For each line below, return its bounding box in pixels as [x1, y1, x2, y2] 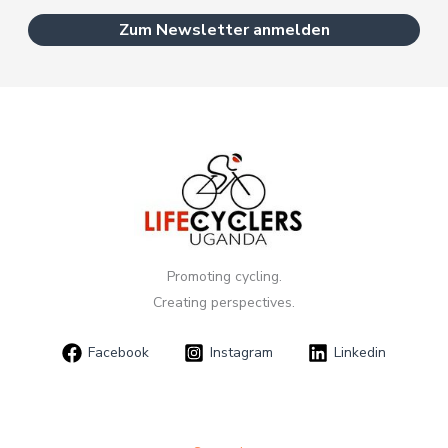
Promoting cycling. [166, 266, 282, 286]
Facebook [87, 343, 149, 363]
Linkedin [334, 343, 387, 363]
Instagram [210, 343, 273, 363]
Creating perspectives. [153, 292, 295, 312]
